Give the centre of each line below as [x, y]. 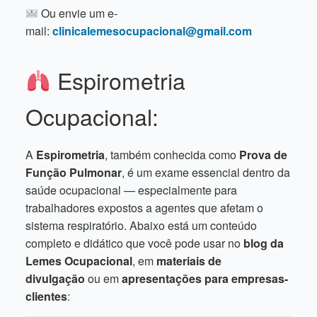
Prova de [263, 155]
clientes [46, 296]
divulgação [55, 278]
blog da [264, 243]
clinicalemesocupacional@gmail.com [152, 31]
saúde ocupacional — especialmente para [131, 190]
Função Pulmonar [74, 172]
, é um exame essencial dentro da [206, 172]
